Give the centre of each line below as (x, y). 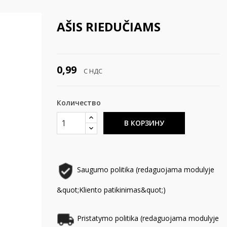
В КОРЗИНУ (144, 123)
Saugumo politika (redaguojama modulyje (145, 169)
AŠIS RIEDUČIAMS (108, 27)
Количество (79, 103)
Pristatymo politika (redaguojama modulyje (148, 218)
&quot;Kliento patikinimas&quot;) (111, 190)
